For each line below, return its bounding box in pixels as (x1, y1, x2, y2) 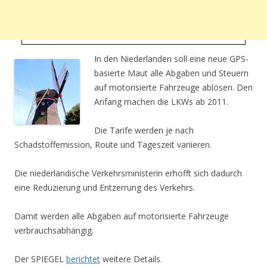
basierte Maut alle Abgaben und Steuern (94, 67, 249, 79)
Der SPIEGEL (14, 253, 66, 265)
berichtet (66, 253, 100, 265)
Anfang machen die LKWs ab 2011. (94, 96, 228, 108)
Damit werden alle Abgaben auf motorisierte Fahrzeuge (14, 210, 229, 222)
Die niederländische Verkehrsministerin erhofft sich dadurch (14, 167, 242, 179)
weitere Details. (100, 253, 162, 265)
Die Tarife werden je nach (94, 125, 194, 136)
